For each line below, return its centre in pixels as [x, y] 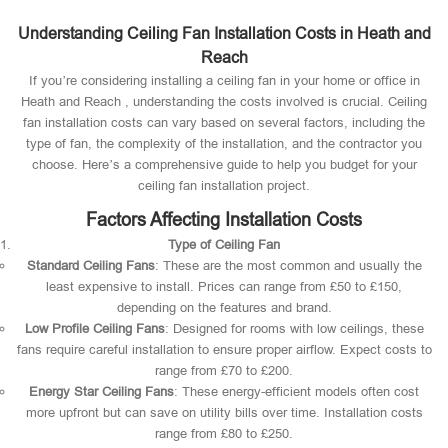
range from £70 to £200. [224, 370]
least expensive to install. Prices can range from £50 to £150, [224, 286]
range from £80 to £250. [224, 433]
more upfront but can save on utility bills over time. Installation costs [224, 412]
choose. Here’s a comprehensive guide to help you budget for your [224, 164]
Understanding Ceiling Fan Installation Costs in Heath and [224, 33]
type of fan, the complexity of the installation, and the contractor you [224, 143]
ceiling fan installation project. [224, 185]
